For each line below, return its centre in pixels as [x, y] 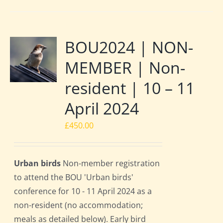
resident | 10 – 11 [130, 88]
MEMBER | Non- [125, 68]
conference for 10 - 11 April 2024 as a [83, 191]
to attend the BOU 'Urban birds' [74, 177]
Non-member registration [111, 164]
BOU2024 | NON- [129, 47]
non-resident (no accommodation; [79, 205]
